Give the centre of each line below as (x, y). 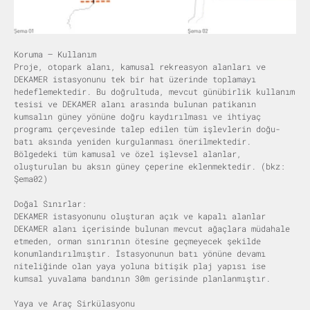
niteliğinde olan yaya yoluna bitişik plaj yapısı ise (140, 265)
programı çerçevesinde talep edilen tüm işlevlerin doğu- (147, 128)
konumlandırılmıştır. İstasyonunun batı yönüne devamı (140, 253)
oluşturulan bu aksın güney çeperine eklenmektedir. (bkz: (149, 166)
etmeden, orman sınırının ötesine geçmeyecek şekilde (137, 240)
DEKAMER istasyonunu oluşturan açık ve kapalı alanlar (140, 216)
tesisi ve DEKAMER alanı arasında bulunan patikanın (135, 103)
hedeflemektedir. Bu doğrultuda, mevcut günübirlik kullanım (154, 91)
